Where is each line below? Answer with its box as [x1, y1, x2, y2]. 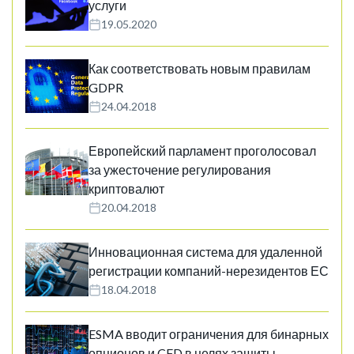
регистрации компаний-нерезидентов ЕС [88, 263, 329, 278]
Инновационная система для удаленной [88, 244, 322, 259]
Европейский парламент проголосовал [88, 143, 316, 158]
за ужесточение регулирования [88, 162, 271, 177]
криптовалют [88, 181, 164, 196]
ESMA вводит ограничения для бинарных [88, 326, 329, 341]
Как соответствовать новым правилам [88, 61, 311, 76]
